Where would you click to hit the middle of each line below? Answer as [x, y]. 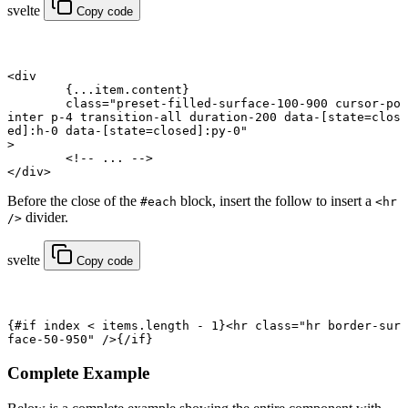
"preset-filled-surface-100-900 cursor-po [255, 104]
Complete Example [78, 373]
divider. [45, 218]
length [168, 326]
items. [120, 326]
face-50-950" [51, 340]
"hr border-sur [350, 326]
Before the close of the [74, 201]
